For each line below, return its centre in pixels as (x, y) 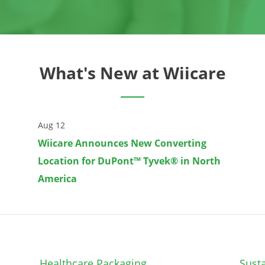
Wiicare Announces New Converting (122, 143)
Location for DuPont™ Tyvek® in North (129, 161)
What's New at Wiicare (132, 72)
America (57, 178)
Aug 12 (51, 125)
